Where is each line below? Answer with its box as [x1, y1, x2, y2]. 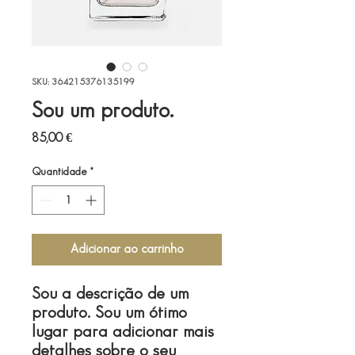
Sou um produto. [32, 101, 174, 121]
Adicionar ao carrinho [70, 243, 184, 255]
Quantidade [32, 166, 87, 177]
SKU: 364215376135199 [32, 78, 135, 86]
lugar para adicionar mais [32, 323, 214, 340]
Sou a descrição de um [32, 285, 189, 302]
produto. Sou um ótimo [32, 304, 187, 321]
